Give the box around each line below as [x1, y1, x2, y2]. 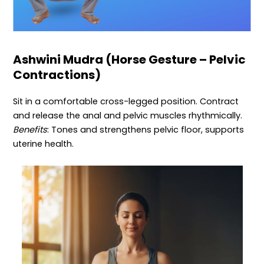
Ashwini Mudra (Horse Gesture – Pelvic [13, 51, 246, 68]
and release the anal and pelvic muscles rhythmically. [13, 110, 243, 122]
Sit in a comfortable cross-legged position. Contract [13, 95, 239, 108]
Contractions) [13, 67, 101, 84]
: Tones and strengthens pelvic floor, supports [47, 124, 245, 136]
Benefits [13, 124, 48, 136]
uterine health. [13, 138, 74, 150]
